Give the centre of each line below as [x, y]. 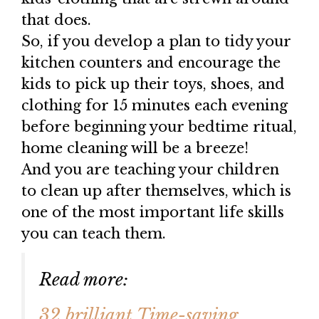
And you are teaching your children [150, 169]
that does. [56, 20]
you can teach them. [94, 234]
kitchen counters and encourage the [151, 63]
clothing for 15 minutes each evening [155, 105]
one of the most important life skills [153, 212]
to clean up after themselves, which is [156, 191]
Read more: [84, 279]
